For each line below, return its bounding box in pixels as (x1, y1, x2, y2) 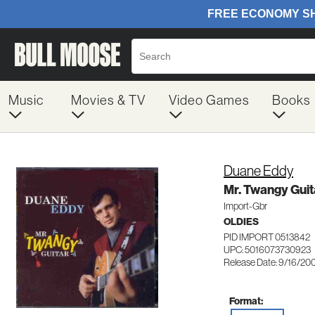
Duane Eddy (224, 162, 293, 179)
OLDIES (224, 215, 259, 228)
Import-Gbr (224, 200, 267, 212)
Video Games (168, 91, 250, 108)
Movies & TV (70, 91, 146, 108)
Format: (229, 294, 263, 307)
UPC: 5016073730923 (224, 243, 311, 256)
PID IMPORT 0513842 (224, 231, 310, 243)
